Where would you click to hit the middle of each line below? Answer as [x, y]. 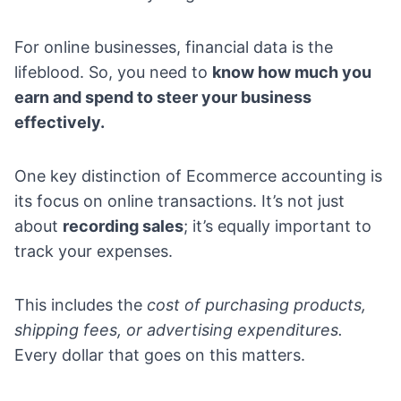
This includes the [81, 305]
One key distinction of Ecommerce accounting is [198, 176]
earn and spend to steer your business [163, 98]
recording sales [123, 226]
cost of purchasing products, [256, 305]
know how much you [292, 73]
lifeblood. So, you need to [113, 73]
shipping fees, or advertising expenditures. [179, 330]
